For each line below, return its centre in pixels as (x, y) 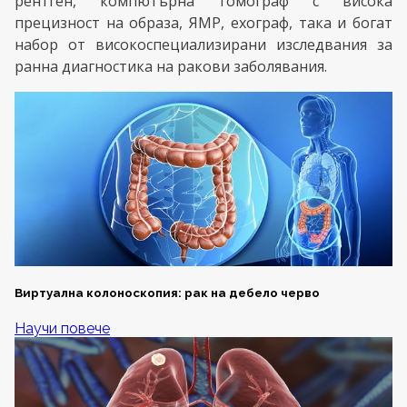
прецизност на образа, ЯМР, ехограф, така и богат (203, 23)
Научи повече (62, 329)
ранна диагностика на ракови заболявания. (171, 67)
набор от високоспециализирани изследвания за (203, 45)
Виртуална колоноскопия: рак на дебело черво (167, 293)
